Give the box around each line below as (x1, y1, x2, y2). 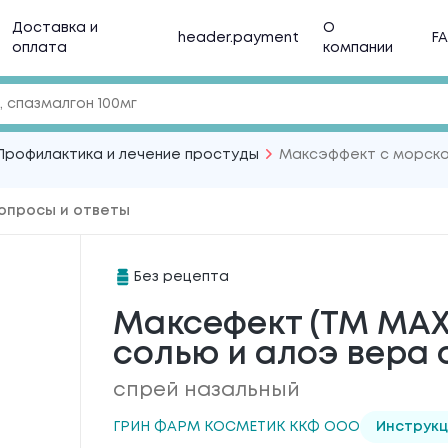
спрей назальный (112, 381, 300, 400)
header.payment (178, 32, 300, 44)
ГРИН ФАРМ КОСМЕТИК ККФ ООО (112, 421, 360, 433)
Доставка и (12, 22, 98, 34)
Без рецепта (132, 271, 229, 283)
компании (323, 42, 394, 54)
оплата (12, 42, 67, 54)
